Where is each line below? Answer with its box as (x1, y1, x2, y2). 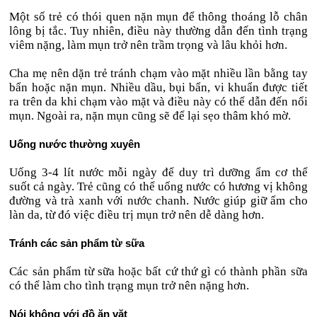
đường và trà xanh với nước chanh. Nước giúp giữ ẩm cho (9, 194, 308, 207)
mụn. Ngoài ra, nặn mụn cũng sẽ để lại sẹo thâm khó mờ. (9, 109, 292, 122)
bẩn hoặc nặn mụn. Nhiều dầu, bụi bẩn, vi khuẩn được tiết (9, 81, 308, 94)
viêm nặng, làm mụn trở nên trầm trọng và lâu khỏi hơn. (9, 38, 288, 52)
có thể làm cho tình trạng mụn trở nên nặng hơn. (9, 279, 250, 292)
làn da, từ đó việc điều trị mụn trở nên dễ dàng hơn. (9, 208, 265, 221)
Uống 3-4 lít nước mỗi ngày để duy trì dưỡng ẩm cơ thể (9, 166, 308, 179)
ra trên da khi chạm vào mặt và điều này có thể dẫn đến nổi (9, 95, 308, 108)
